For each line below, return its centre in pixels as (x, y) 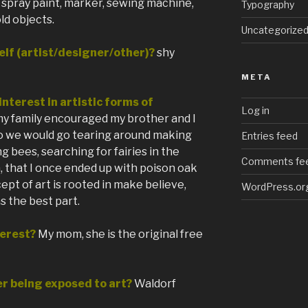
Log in (255, 111)
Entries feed (269, 136)
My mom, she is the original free (120, 234)
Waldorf (155, 284)
